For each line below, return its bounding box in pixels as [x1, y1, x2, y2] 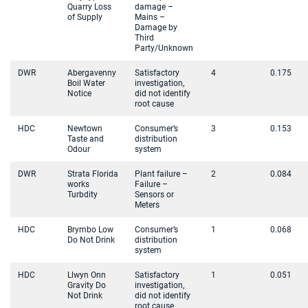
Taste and [67, 134, 104, 144]
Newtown [67, 124, 102, 133]
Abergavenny [67, 68, 116, 78]
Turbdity [67, 190, 98, 199]
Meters [135, 200, 159, 210]
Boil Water [67, 78, 105, 88]
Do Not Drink [67, 235, 115, 245]
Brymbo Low [67, 225, 113, 234]
